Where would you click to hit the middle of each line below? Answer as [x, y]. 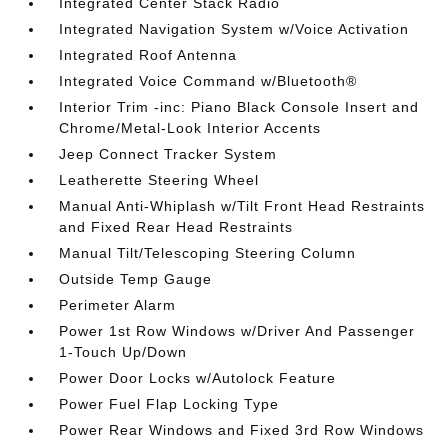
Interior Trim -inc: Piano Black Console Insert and [239, 107]
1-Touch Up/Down [123, 352]
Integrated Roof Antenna [148, 55]
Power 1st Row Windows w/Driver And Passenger [237, 331]
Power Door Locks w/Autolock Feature [198, 378]
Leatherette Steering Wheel [159, 180]
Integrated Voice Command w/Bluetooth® [208, 81]
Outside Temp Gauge [136, 279]
